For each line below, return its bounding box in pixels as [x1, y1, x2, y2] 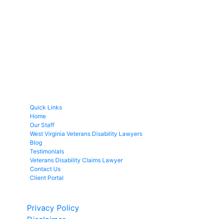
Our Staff [30, 121, 54, 129]
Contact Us [30, 165, 61, 173]
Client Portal [30, 174, 64, 182]
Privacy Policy [27, 203, 79, 213]
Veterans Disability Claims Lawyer [30, 156, 123, 164]
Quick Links [30, 104, 62, 111]
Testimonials [30, 148, 64, 155]
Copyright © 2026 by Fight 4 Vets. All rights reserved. [7, 191, 209, 201]
